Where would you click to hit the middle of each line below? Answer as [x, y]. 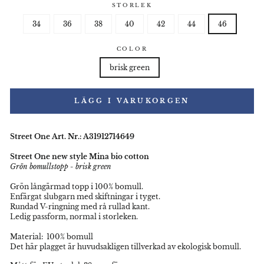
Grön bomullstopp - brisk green [62, 167]
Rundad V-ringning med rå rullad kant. [82, 207]
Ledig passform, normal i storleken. [75, 217]
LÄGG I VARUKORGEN [132, 101]
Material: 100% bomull [52, 237]
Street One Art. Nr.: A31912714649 [73, 137]
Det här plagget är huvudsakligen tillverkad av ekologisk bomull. [126, 247]
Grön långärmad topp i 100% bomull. [77, 187]
